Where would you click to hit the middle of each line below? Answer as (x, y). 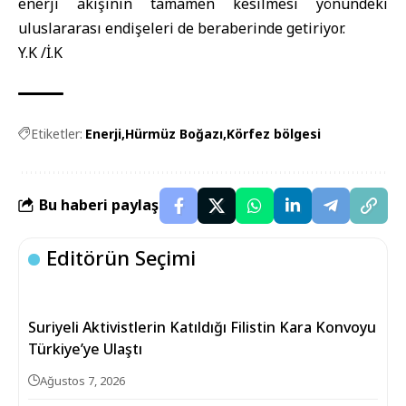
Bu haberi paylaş (99, 205)
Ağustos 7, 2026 (82, 380)
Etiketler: (57, 133)
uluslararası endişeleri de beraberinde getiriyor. (182, 28)
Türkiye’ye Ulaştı (85, 348)
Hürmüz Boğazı (174, 133)
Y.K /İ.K (40, 52)
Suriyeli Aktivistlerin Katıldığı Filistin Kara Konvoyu (202, 327)
